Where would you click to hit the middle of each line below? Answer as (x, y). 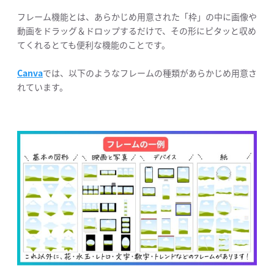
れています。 (43, 87)
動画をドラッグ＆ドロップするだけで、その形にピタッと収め (137, 30)
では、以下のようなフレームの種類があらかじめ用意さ (150, 72)
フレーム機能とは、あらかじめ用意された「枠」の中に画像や (137, 16)
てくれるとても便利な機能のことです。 (94, 44)
